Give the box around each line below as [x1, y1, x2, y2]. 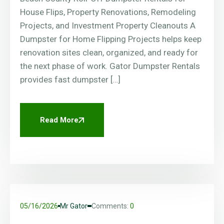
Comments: [91, 202, 130, 210]
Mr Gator [60, 202, 87, 210]
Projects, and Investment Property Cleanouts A [20, 20, 195, 31]
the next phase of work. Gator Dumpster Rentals [20, 61, 200, 71]
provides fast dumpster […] [20, 74, 120, 85]
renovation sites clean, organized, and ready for [20, 47, 198, 58]
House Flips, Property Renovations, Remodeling [20, 7, 196, 17]
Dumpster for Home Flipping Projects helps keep [20, 34, 201, 44]
